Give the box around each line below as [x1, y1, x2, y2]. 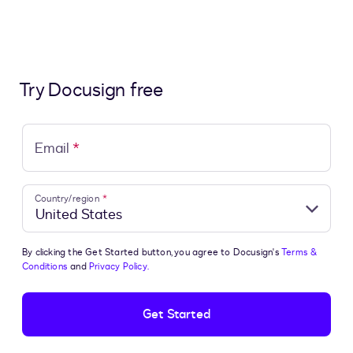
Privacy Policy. [89, 260, 150, 273]
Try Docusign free [19, 77, 163, 103]
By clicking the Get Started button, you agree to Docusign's [22, 246, 282, 258]
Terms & [281, 246, 318, 258]
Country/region [35, 192, 99, 206]
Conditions [22, 260, 69, 273]
